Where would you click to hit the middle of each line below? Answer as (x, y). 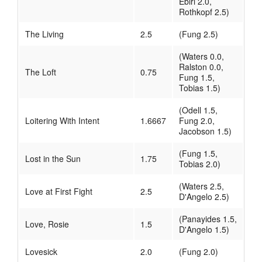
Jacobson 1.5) (205, 131)
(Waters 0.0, (201, 56)
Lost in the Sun (53, 159)
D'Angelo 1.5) (204, 230)
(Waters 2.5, (201, 186)
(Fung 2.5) (199, 34)
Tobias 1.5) (200, 88)
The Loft (41, 72)
